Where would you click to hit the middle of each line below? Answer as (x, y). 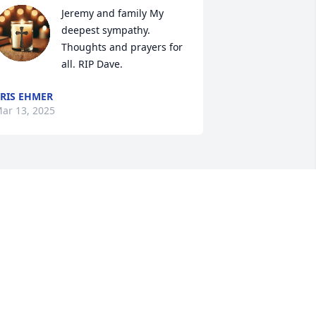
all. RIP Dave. (92, 64)
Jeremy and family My (112, 13)
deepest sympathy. (105, 30)
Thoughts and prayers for (122, 47)
